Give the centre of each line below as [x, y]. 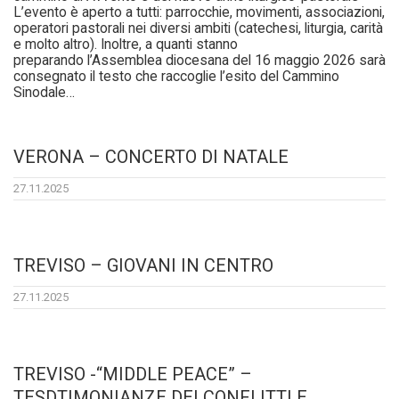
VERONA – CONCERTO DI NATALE [151, 157]
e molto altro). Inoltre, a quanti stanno [126, 45]
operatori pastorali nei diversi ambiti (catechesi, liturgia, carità [198, 29]
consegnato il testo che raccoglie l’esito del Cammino [176, 77]
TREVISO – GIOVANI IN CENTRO [143, 266]
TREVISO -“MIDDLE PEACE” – [133, 375]
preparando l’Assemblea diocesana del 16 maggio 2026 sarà [199, 61]
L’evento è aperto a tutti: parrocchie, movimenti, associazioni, [199, 13]
